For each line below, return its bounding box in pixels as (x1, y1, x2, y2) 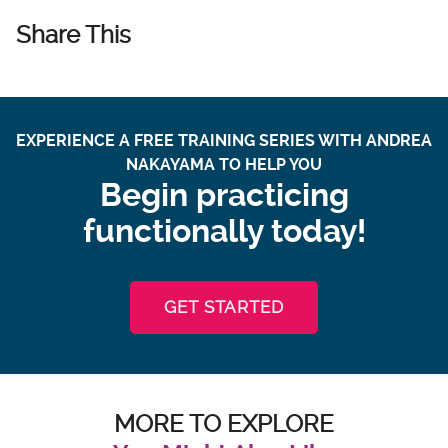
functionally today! (82, 212, 366, 251)
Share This (16, 21, 131, 50)
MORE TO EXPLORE (114, 410, 334, 439)
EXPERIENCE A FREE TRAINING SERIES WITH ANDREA (16, 131, 432, 151)
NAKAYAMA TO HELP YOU (126, 155, 322, 175)
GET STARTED (164, 297, 284, 318)
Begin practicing (99, 176, 349, 215)
